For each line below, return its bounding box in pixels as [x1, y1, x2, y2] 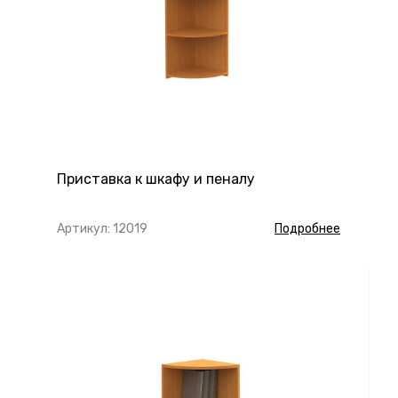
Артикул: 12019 [57, 221, 147, 236]
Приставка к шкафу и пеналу [57, 171, 255, 187]
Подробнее [275, 221, 340, 236]
